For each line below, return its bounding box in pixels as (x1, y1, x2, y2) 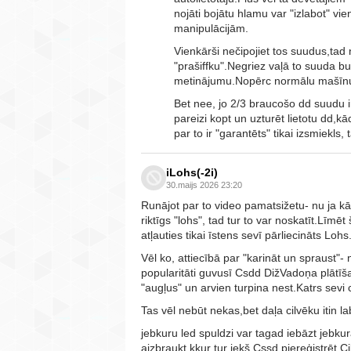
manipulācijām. (174, 21, 248, 34)
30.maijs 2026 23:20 (166, 179, 242, 190)
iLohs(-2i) (166, 165, 218, 179)
